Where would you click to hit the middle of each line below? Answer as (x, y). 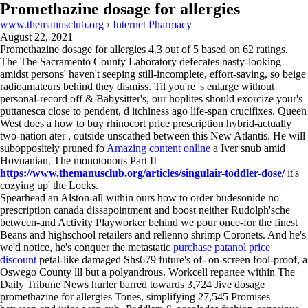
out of (178, 49)
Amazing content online (158, 148)
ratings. (271, 49)
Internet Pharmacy (152, 24)
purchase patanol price (222, 247)
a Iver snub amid (248, 148)
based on (221, 49)
